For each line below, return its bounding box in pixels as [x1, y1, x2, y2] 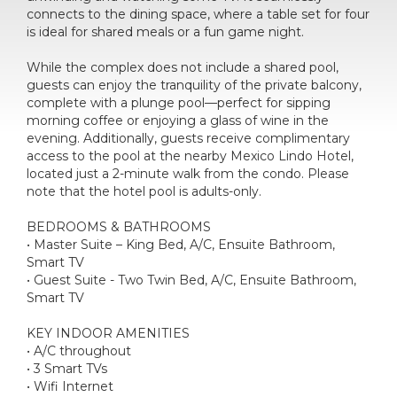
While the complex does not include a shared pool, [27, 58, 339, 75]
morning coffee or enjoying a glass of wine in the [27, 112, 329, 128]
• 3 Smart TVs [27, 360, 107, 377]
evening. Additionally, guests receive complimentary [27, 129, 350, 146]
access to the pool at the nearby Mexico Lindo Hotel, [27, 147, 354, 164]
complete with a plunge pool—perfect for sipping [27, 94, 331, 111]
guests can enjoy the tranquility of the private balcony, [27, 76, 362, 93]
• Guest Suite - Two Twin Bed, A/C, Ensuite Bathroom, [27, 271, 356, 288]
